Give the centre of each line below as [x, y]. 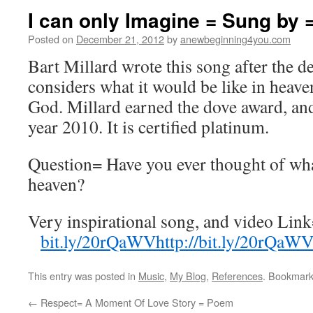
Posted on [51, 39]
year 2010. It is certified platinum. [148, 126]
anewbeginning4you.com [235, 39]
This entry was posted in [83, 276]
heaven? [56, 184]
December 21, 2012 [120, 39]
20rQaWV [119, 241]
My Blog [188, 276]
